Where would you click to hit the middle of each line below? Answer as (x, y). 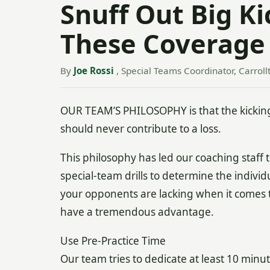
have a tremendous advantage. (137, 212)
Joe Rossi (93, 71)
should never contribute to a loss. (140, 128)
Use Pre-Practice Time (113, 241)
